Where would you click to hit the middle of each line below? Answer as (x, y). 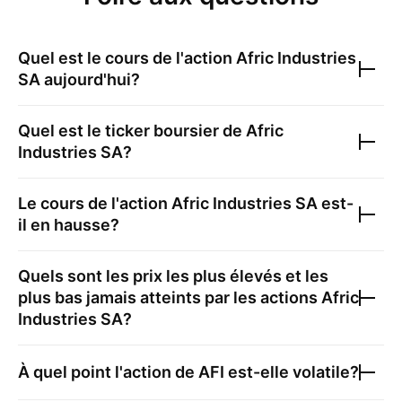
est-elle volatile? (292, 372)
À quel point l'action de (108, 372)
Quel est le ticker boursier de (132, 131)
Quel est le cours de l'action (127, 58)
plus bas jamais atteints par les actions (170, 297)
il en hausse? (69, 225)
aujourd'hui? (90, 79)
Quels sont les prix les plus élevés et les (173, 276)
